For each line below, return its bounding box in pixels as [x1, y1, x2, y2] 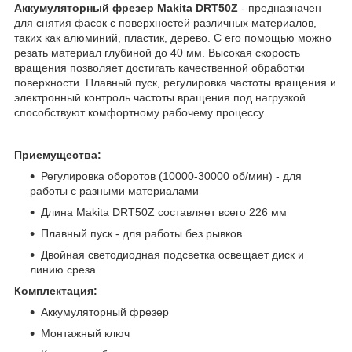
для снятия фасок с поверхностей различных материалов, [14, 16, 317, 29]
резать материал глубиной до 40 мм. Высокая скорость [14, 46, 300, 59]
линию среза [30, 262, 96, 276]
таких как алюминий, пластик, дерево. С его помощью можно [14, 31, 332, 44]
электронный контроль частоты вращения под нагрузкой [14, 90, 306, 104]
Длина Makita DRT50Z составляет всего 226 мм [41, 205, 287, 218]
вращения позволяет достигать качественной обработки [14, 60, 305, 74]
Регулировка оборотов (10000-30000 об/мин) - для [41, 169, 302, 182]
